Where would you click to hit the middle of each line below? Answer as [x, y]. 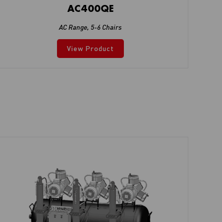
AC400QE [90, 8]
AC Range [73, 27]
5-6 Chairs [107, 27]
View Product [91, 48]
